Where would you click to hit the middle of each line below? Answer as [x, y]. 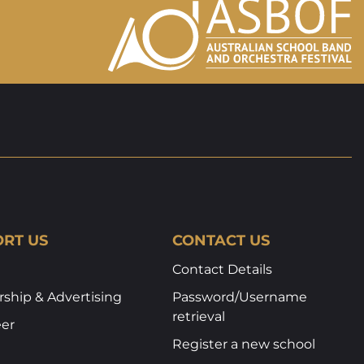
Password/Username [240, 297]
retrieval [199, 317]
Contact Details [223, 270]
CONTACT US [221, 241]
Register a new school [244, 344]
